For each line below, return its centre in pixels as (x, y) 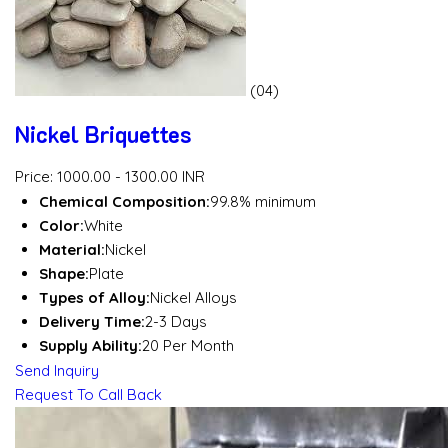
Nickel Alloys (193, 297)
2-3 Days (176, 321)
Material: (72, 249)
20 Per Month (188, 345)
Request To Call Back (88, 394)
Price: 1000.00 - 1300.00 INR (110, 176)
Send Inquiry (57, 370)
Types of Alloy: (94, 297)
